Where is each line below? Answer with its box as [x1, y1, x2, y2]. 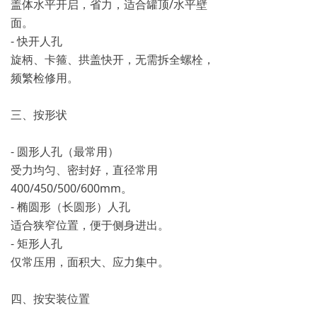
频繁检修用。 [11, 70, 79, 86]
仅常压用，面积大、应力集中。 [11, 254, 169, 270]
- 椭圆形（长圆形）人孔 [11, 199, 130, 214]
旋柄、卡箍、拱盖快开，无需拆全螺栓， [11, 52, 214, 67]
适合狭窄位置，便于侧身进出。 [11, 217, 169, 233]
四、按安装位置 [11, 291, 90, 306]
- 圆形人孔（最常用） [11, 144, 119, 159]
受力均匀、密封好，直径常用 [11, 162, 158, 178]
